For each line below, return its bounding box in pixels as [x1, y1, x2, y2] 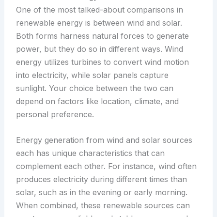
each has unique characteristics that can [15, 148, 165, 158]
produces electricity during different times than [15, 174, 187, 184]
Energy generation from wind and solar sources [15, 135, 192, 145]
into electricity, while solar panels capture [15, 70, 169, 80]
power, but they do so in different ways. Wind [15, 44, 183, 54]
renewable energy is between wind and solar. [15, 18, 182, 28]
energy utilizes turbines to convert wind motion [15, 57, 189, 67]
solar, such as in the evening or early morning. [15, 187, 187, 197]
